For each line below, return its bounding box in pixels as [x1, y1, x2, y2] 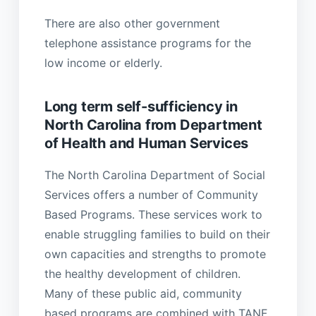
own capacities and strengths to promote [44, 247, 266, 262]
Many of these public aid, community [44, 286, 242, 301]
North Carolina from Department [44, 116, 262, 133]
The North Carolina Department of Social [44, 168, 265, 183]
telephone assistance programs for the [44, 35, 251, 50]
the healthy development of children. [44, 267, 241, 281]
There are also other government [44, 16, 220, 30]
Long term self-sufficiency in [44, 97, 238, 115]
